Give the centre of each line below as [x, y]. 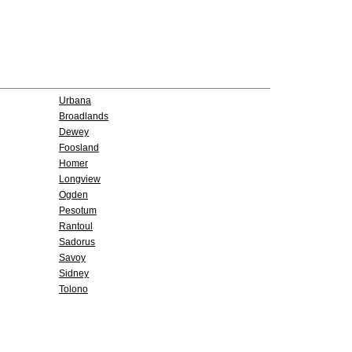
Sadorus [77, 242]
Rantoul [76, 226]
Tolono [73, 289]
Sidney [74, 273]
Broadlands [84, 116]
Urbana [75, 101]
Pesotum [78, 211]
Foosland [79, 148]
